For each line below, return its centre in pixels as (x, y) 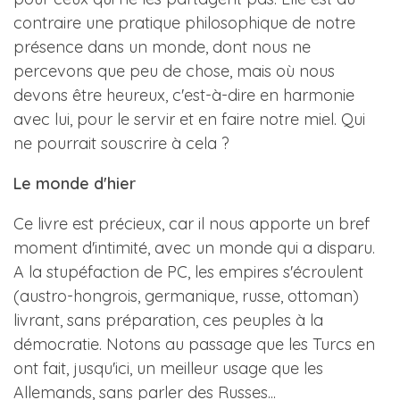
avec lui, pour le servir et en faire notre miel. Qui (189, 119)
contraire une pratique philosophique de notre (184, 23)
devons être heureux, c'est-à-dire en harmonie (184, 95)
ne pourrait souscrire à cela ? (121, 143)
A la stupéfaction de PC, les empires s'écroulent (188, 272)
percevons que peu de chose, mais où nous (174, 71)
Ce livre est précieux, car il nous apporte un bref (192, 224)
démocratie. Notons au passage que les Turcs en (194, 344)
